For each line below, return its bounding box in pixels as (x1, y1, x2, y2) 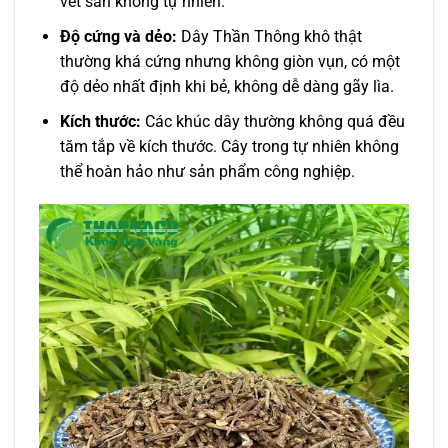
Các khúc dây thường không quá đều (140, 111, 405, 131)
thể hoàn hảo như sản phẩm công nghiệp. (59, 161, 355, 181)
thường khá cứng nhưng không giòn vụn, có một (59, 51, 400, 71)
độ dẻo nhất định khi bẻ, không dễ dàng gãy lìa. (59, 76, 394, 96)
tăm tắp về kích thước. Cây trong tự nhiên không (59, 136, 399, 156)
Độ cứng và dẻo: (59, 26, 177, 46)
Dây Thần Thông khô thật (176, 26, 362, 46)
